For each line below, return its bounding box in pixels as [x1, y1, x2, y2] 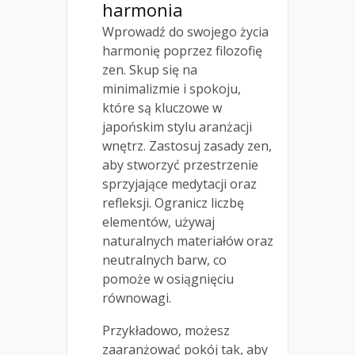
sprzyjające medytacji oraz [102, 174, 257, 193]
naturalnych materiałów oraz [102, 231, 273, 250]
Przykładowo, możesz [102, 321, 230, 339]
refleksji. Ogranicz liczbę [102, 193, 244, 212]
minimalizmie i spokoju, [102, 79, 241, 97]
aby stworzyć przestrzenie [102, 155, 258, 174]
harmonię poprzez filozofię [102, 41, 262, 59]
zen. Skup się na [102, 60, 197, 78]
